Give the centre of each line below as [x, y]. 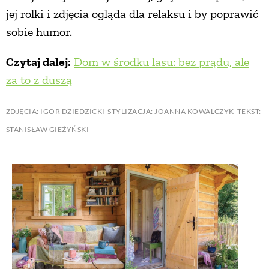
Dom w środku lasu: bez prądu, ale [162, 62]
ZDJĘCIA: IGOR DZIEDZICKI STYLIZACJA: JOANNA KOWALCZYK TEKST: [134, 112]
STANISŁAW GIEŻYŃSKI [48, 130]
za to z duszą [39, 80]
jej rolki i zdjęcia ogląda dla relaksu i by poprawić [132, 14]
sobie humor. [39, 32]
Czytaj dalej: [38, 62]
